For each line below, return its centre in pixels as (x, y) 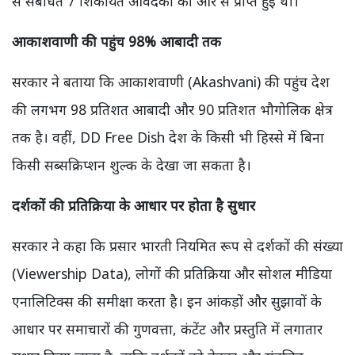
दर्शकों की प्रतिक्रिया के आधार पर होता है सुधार (134, 206)
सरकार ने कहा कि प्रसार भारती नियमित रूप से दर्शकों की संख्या (177, 246)
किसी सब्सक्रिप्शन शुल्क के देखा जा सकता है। (132, 165)
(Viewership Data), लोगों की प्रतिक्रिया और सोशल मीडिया (172, 274)
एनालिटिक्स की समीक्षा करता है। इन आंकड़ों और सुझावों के (167, 302)
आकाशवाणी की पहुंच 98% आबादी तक (116, 42)
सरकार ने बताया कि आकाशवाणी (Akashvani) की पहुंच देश (171, 82)
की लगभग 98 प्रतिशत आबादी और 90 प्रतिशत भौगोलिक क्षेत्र (172, 110)
